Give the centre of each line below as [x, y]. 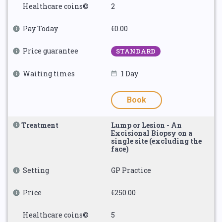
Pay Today [40, 28]
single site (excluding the [156, 141]
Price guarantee [51, 51]
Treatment [40, 125]
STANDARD [136, 51]
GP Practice [131, 170]
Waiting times [49, 74]
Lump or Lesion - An [146, 125]
